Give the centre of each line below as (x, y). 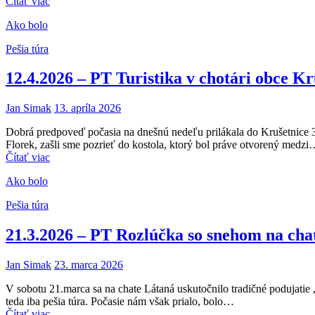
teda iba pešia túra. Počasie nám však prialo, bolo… (120, 302)
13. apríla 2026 (88, 108)
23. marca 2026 (89, 265)
